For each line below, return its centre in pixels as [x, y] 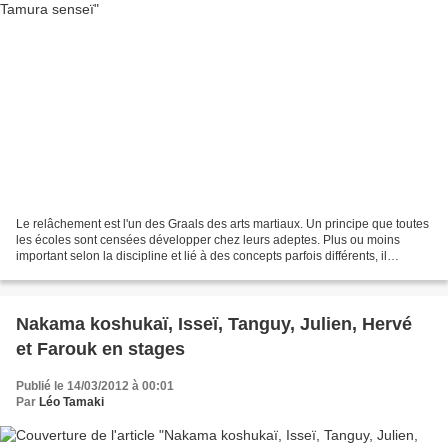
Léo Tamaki [71, 402]
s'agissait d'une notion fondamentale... [119, 272]
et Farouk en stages [100, 349]
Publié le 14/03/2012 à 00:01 [95, 386]
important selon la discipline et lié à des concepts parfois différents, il [201, 256]
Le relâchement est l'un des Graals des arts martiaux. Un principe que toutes [222, 224]
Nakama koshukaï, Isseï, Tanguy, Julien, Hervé [214, 324]
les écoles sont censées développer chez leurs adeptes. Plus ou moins [208, 240]
